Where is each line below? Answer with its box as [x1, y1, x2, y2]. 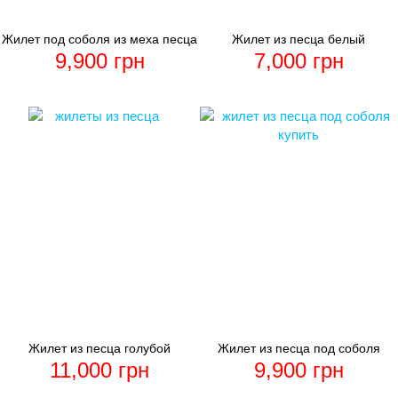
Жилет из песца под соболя [217, 341, 380, 356]
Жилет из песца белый [232, 32, 365, 47]
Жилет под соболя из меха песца [2, 32, 197, 47]
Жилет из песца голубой [28, 341, 171, 356]
